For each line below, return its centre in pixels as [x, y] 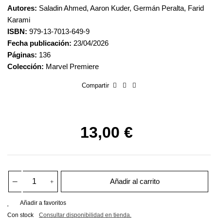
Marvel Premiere [72, 66]
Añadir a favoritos [43, 203]
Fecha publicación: [39, 43]
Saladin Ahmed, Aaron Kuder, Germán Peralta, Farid [120, 8]
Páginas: [22, 55]
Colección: [27, 66]
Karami [19, 20]
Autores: [22, 8]
